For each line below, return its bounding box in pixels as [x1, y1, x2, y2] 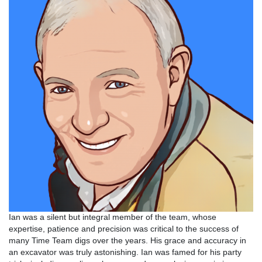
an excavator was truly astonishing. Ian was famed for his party [9, 247, 242, 257]
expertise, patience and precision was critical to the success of [9, 224, 239, 233]
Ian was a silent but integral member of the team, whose [9, 212, 216, 222]
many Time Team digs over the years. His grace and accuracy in [9, 236, 246, 245]
